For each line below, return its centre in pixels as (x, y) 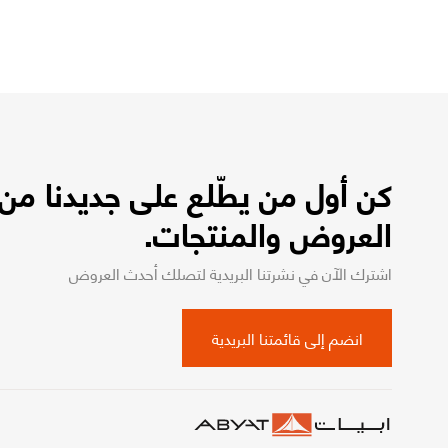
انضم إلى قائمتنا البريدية (287, 337)
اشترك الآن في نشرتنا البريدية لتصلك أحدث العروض (230, 272)
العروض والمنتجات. (268, 232)
